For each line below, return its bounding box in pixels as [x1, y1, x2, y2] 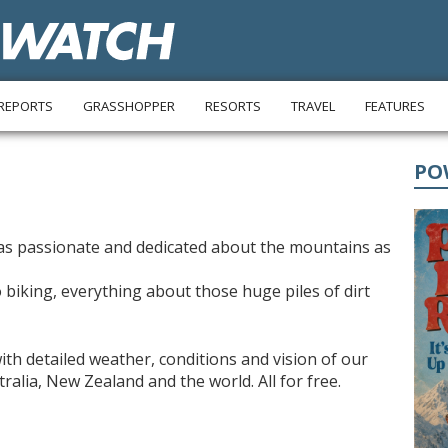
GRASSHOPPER [83, 97, 176, 115]
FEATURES [365, 97, 426, 115]
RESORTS [205, 97, 262, 115]
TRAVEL [291, 97, 336, 115]
